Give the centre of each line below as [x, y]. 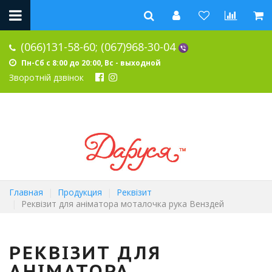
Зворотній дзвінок [46, 78]
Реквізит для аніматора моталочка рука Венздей [121, 204]
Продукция [80, 192]
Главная [26, 192]
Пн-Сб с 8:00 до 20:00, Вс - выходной [91, 63]
